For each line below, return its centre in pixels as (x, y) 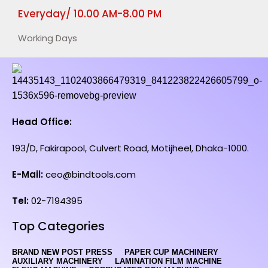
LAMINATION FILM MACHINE (168, 261)
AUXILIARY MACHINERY (57, 261)
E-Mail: (28, 174)
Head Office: (42, 122)
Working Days (48, 38)
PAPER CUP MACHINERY (171, 252)
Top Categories (58, 226)
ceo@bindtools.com (89, 174)
